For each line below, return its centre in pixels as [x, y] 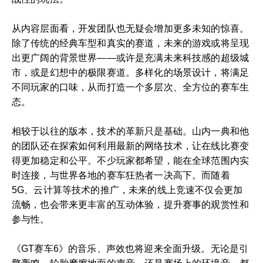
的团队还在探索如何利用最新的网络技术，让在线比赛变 [131, 146]
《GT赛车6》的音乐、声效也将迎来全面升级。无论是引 [130, 249]
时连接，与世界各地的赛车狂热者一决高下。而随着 [121, 175]
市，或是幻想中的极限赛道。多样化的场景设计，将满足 [131, 73]
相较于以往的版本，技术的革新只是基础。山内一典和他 [131, 131]
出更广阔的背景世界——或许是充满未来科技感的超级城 [131, 58]
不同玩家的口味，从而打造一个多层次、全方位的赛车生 [131, 87]
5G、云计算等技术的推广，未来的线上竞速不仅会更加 [127, 190]
